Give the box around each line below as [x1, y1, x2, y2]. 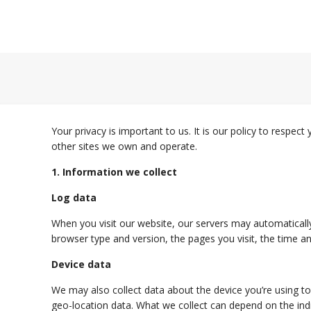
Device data [51, 258, 112, 271]
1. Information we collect [51, 165, 178, 178]
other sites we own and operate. [51, 140, 198, 153]
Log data [51, 191, 97, 204]
